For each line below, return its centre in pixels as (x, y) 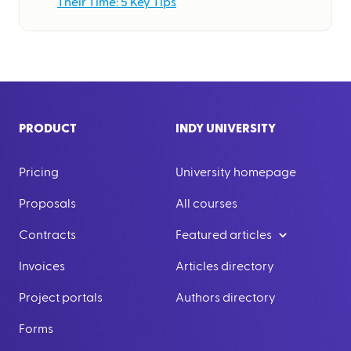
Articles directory (225, 266)
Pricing (39, 172)
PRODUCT (48, 128)
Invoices (42, 266)
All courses (206, 204)
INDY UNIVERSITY (226, 128)
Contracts (47, 235)
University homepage (236, 172)
